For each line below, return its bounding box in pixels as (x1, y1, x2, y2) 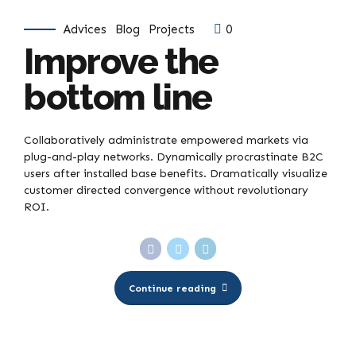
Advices (64, 22, 106, 37)
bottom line (24, 76, 213, 119)
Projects (149, 22, 195, 37)
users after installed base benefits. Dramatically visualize (24, 167, 327, 181)
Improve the (24, 41, 219, 83)
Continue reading (128, 281, 216, 294)
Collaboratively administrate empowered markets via (24, 133, 308, 148)
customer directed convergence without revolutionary (24, 184, 308, 198)
